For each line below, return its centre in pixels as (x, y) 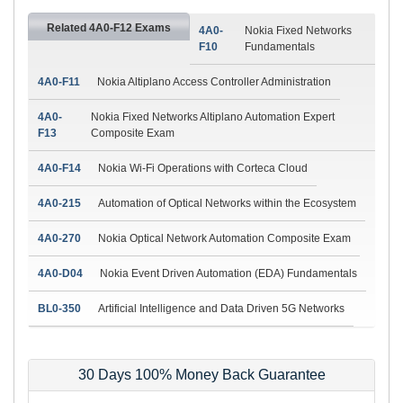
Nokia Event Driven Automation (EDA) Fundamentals (228, 273)
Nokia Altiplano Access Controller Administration (214, 81)
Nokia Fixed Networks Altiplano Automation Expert (213, 116)
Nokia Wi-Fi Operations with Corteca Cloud (203, 168)
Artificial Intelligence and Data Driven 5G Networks (221, 308)
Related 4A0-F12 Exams (109, 27)
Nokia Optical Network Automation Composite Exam (224, 238)
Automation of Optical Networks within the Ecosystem (227, 203)
